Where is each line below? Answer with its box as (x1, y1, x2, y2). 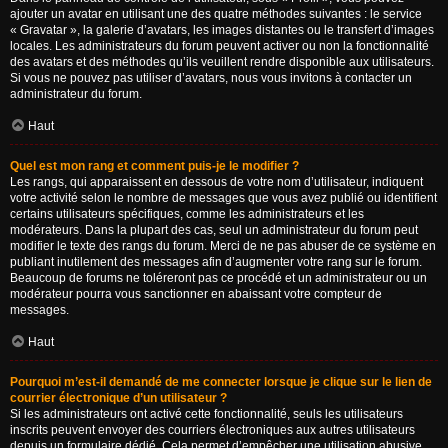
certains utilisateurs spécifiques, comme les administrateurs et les (10, 207, 364, 221)
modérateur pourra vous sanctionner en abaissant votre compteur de (10, 287, 382, 301)
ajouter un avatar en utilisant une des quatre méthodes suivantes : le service (10, 7, 422, 21)
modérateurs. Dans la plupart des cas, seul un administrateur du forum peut (10, 223, 418, 237)
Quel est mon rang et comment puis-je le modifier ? (10, 159, 299, 173)
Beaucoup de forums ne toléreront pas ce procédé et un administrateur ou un (10, 271, 427, 285)
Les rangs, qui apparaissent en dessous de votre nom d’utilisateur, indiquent (10, 175, 423, 189)
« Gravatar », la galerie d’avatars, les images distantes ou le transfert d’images (10, 23, 434, 37)
